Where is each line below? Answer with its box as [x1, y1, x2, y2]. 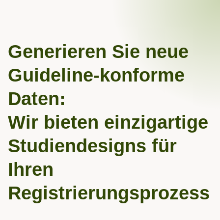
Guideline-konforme [8, 65, 185, 85]
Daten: [8, 88, 66, 109]
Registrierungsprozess [8, 183, 210, 203]
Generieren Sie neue [8, 41, 189, 62]
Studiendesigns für [8, 136, 177, 156]
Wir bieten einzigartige [8, 112, 208, 133]
